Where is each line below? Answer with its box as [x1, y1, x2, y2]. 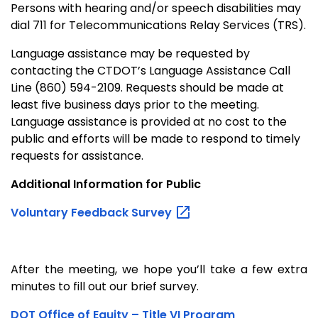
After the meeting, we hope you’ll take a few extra [11, 261, 307, 278]
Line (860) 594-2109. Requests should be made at [11, 79, 284, 96]
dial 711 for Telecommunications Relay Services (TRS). [11, 16, 306, 33]
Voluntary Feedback [11, 204, 131, 221]
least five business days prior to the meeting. [11, 96, 259, 113]
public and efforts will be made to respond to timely [11, 130, 300, 147]
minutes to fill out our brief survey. [11, 278, 199, 295]
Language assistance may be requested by [11, 45, 250, 62]
